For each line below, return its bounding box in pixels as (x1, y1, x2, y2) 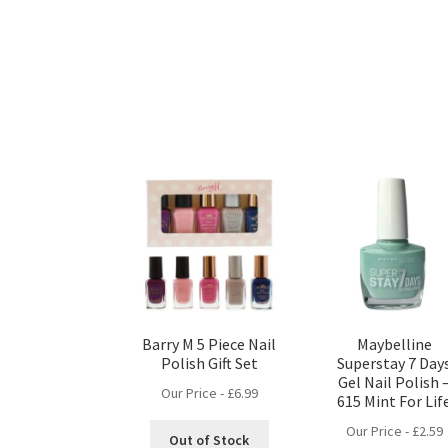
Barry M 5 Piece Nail (142, 334, 277, 355)
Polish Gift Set (160, 353, 258, 374)
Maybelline (356, 334, 432, 355)
